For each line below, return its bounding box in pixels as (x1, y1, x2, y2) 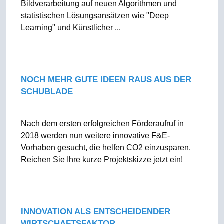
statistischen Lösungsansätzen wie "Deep (20, 11, 169, 20)
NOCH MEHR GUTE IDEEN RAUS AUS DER (20, 75, 191, 84)
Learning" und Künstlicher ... (20, 23, 121, 32)
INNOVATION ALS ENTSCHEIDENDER (20, 207, 170, 216)
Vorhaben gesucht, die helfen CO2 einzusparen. (20, 143, 191, 152)
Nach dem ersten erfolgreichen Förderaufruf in (20, 119, 184, 128)
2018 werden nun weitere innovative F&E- (20, 131, 170, 140)
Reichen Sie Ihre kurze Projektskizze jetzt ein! (20, 155, 183, 164)
